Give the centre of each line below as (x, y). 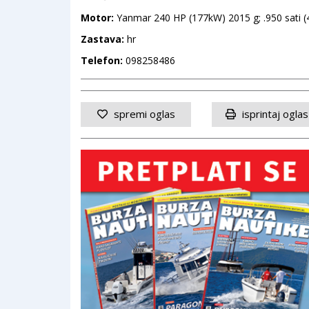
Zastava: (102, 39)
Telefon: (103, 60)
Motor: (97, 17)
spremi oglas (143, 113)
